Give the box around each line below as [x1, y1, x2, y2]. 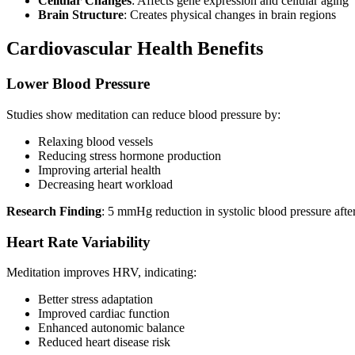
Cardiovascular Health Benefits [6, 38, 263, 59]
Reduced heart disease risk [38, 335, 170, 349]
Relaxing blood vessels [38, 134, 153, 148]
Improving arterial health [38, 162, 161, 177]
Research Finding [6, 204, 101, 218]
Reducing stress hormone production [38, 148, 221, 162]
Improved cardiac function [38, 307, 170, 321]
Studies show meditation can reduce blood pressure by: [6, 107, 281, 121]
